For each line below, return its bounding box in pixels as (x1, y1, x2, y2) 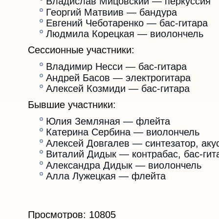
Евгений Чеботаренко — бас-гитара (46, 17, 208, 28)
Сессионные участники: (28, 44, 134, 56)
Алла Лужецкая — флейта (46, 171, 166, 182)
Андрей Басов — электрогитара (46, 72, 191, 83)
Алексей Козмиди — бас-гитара (46, 83, 190, 94)
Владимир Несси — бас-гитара (46, 61, 187, 72)
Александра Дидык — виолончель (46, 159, 201, 171)
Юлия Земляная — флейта (46, 116, 170, 127)
